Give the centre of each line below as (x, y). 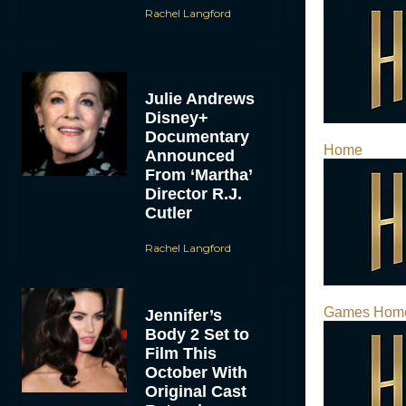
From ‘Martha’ (198, 174)
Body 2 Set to (197, 334)
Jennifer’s (183, 315)
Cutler (168, 213)
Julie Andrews (199, 98)
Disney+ (176, 117)
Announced (189, 155)
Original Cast (195, 391)
